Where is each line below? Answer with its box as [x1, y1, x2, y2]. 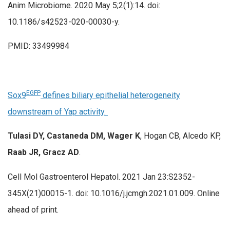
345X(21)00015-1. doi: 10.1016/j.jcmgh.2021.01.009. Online [8, 188, 220, 198]
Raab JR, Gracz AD [8, 147, 79, 158]
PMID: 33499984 [8, 41, 69, 51]
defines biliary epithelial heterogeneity [41, 90, 180, 100]
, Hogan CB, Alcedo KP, [140, 131, 221, 141]
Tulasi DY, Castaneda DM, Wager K [8, 131, 140, 141]
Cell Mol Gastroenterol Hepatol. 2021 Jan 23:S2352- [8, 171, 195, 182]
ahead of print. [8, 204, 59, 215]
